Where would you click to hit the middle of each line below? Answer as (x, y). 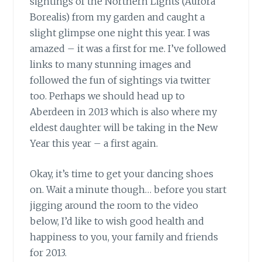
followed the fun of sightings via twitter (120, 80)
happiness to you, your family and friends (124, 237)
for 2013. (49, 253)
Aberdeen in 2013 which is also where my (124, 111)
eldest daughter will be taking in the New (124, 127)
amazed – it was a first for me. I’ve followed (128, 48)
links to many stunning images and (111, 64)
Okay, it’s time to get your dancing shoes (122, 174)
